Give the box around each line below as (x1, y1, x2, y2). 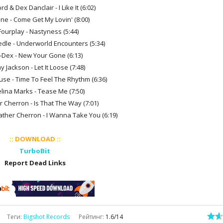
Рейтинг (79, 213, 103, 221)
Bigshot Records (23, 213, 70, 221)
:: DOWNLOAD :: (9, 134, 61, 143)
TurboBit (19, 146, 50, 155)
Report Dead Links (4, 158, 66, 167)
